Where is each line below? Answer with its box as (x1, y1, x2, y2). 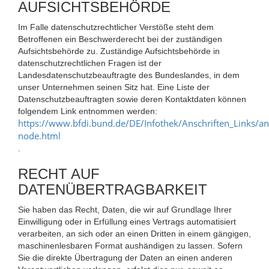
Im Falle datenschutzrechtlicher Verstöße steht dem (18, 22, 214, 32)
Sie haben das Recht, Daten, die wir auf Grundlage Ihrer (18, 204, 232, 214)
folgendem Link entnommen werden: (18, 106, 160, 116)
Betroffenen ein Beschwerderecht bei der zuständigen (18, 34, 222, 44)
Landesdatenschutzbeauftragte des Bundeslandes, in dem (18, 70, 240, 80)
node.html (18, 129, 61, 142)
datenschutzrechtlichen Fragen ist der (18, 58, 162, 68)
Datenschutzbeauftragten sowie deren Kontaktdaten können (18, 94, 246, 104)
